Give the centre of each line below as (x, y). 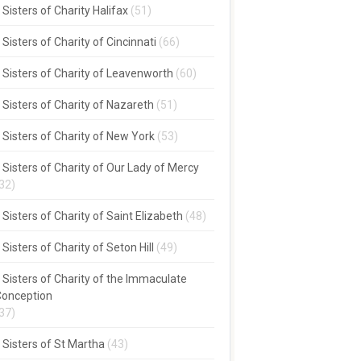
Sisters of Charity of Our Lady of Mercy (100, 168)
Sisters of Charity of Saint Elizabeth (92, 216)
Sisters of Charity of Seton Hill (78, 247)
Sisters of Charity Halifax (65, 10)
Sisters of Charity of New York (78, 136)
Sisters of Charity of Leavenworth (87, 73)
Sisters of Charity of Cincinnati (79, 42)
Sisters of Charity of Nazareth (78, 105)
